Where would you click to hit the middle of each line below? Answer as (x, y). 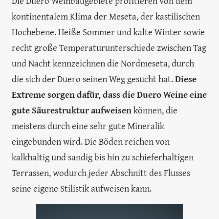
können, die (154, 110)
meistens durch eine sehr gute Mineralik (88, 126)
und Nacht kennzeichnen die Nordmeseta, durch (103, 63)
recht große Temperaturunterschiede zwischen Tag (109, 47)
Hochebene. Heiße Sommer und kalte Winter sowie (108, 32)
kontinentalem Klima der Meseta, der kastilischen (106, 16)
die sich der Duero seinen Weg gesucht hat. (92, 79)
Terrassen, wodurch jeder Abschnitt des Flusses (101, 173)
